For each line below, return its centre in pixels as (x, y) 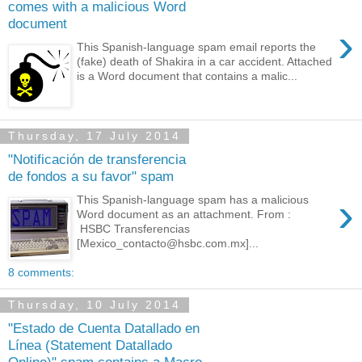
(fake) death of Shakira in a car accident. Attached (205, 61)
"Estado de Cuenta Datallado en (104, 328)
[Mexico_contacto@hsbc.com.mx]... (168, 243)
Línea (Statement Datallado (90, 345)
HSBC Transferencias (134, 228)
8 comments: (41, 272)
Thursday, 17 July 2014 (95, 136)
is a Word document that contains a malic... (187, 76)
